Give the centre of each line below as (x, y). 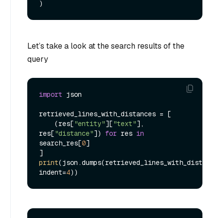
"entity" (90, 124)
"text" (125, 124)
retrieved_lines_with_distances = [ (105, 114)
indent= (53, 173)
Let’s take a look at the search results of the (106, 46)
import (51, 95)
